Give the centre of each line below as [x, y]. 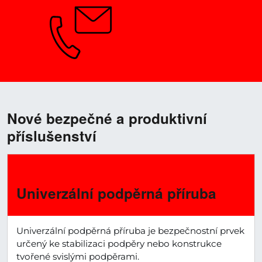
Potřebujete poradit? [167, 17]
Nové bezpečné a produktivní [107, 118]
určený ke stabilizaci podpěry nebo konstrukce [119, 244]
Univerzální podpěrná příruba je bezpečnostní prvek [131, 231]
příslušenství [51, 135]
